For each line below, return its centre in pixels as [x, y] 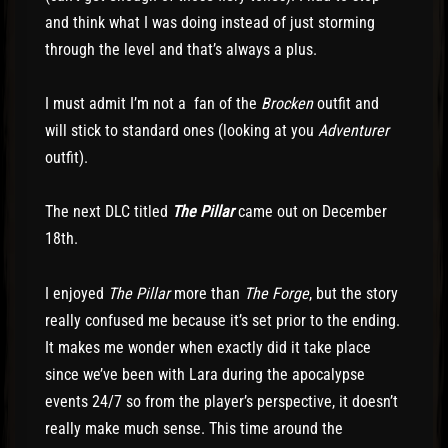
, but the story [353, 293]
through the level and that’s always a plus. [181, 49]
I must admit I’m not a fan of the [153, 104]
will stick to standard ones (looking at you [181, 131]
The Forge [276, 293]
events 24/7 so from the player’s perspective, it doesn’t [221, 401]
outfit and [346, 104]
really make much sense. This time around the [194, 428]
